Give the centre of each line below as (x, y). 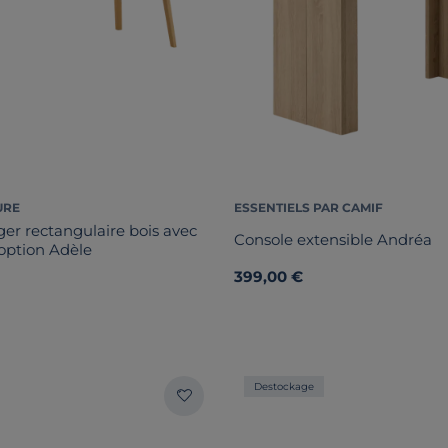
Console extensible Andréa (333, 240)
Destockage (284, 386)
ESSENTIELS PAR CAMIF (308, 207)
